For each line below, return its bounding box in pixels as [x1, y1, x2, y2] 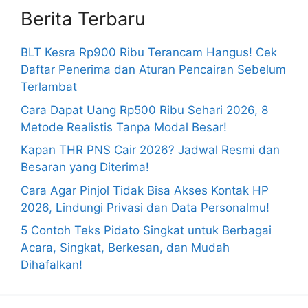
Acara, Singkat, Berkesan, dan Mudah [21, 241, 230, 254]
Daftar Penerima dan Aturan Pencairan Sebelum [21, 63, 286, 76]
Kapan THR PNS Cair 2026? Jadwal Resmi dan [21, 143, 280, 157]
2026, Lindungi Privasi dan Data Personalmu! [21, 200, 269, 214]
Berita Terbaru [21, 8, 146, 30]
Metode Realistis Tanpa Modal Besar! [21, 120, 227, 134]
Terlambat [21, 80, 77, 93]
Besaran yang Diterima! [21, 160, 149, 174]
